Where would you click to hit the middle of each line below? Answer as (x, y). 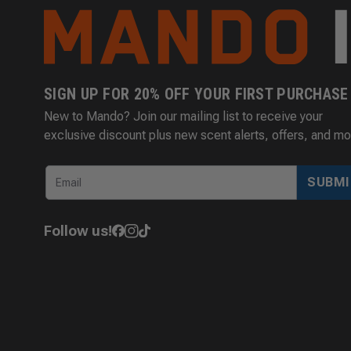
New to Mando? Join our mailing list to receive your (183, 117)
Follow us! (78, 231)
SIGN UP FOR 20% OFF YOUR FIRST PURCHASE (196, 94)
